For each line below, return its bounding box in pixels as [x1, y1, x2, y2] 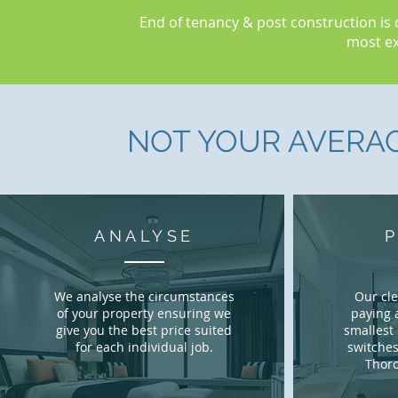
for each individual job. [75, 338, 213, 355]
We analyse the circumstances [53, 288, 235, 305]
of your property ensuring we [57, 305, 231, 322]
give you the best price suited [56, 322, 232, 338]
